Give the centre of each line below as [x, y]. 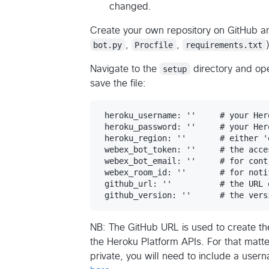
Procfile [154, 45]
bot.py [108, 45]
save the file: [118, 83]
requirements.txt [224, 45]
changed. [130, 6]
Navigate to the [125, 69]
